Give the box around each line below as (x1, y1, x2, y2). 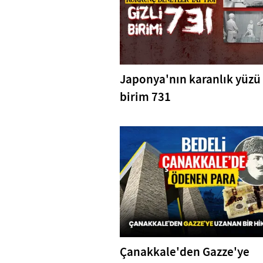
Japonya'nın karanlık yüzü (120, 70, 261, 87)
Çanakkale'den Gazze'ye (120, 243, 249, 260)
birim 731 (120, 88, 171, 105)
